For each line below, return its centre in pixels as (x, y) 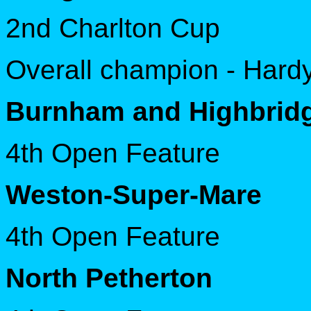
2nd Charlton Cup (113, 28)
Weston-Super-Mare (134, 194)
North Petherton (109, 278)
